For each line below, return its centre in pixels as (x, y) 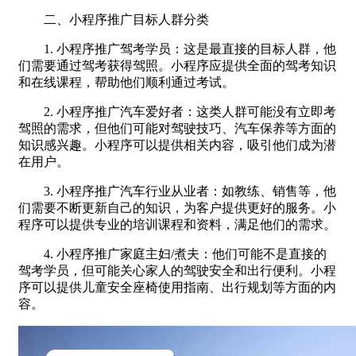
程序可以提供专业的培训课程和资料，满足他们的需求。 (177, 224)
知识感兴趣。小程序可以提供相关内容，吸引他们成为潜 (177, 145)
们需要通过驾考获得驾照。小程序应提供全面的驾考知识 (177, 65)
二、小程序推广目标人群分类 (114, 19)
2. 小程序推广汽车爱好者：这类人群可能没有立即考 (177, 111)
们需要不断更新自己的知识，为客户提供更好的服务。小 (177, 207)
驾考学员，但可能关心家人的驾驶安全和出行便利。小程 (177, 270)
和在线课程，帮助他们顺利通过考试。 (126, 82)
